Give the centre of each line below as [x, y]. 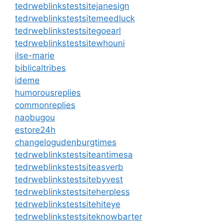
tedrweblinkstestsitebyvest [69, 179]
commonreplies [45, 105]
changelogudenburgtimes [66, 142]
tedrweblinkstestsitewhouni [70, 43]
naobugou [35, 117]
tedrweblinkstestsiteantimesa [74, 154]
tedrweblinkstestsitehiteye [68, 204]
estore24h [35, 130]
